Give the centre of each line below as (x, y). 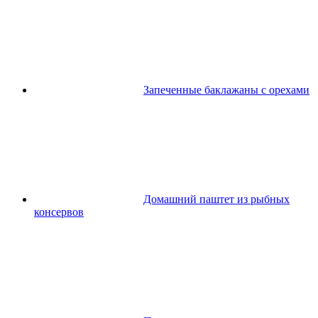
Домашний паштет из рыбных (216, 199)
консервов (59, 212)
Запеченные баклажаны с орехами (226, 89)
